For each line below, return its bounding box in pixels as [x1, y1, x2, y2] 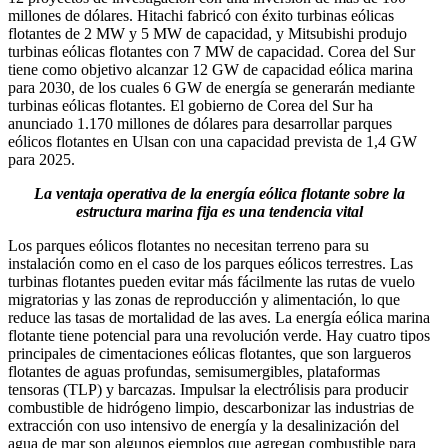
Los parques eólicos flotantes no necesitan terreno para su [8, 237, 369, 255]
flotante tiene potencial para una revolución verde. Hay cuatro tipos [8, 327, 430, 345]
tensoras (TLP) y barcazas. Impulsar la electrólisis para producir [8, 381, 408, 399]
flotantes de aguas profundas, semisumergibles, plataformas [8, 363, 380, 381]
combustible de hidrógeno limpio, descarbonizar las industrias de [8, 399, 414, 417]
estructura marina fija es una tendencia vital [75, 203, 363, 221]
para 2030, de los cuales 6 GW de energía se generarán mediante [8, 79, 415, 97]
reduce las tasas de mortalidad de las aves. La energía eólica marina [8, 309, 430, 327]
